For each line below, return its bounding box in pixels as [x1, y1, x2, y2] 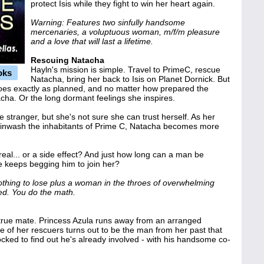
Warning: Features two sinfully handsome [31, 18, 185, 27]
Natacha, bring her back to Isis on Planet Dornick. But [31, 74, 230, 84]
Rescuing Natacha [31, 55, 104, 65]
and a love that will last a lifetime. [31, 37, 153, 46]
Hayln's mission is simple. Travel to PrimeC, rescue [31, 65, 220, 74]
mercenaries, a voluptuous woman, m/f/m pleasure [31, 27, 220, 37]
